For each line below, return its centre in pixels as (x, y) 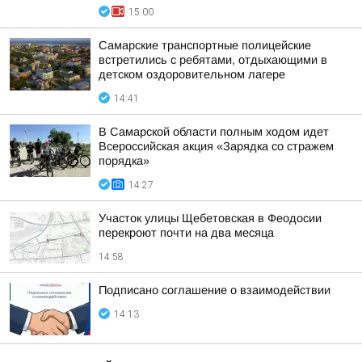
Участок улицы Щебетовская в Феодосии (210, 218)
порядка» (124, 161)
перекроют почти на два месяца (186, 233)
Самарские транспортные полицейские (205, 45)
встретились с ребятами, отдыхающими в (213, 60)
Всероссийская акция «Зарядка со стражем (216, 146)
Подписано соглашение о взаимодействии (215, 290)
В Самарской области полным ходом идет (214, 132)
